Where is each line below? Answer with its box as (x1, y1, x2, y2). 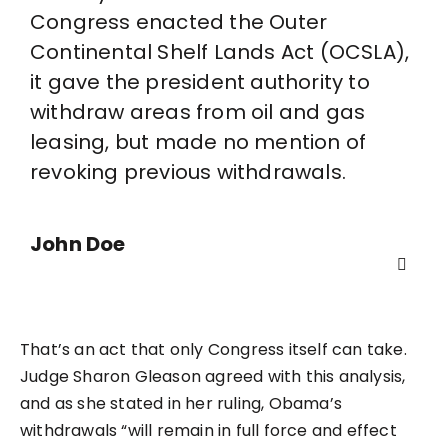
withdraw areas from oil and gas (30, 98, 366, 127)
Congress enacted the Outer (30, 8, 328, 37)
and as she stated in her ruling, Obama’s (20, 392, 342, 416)
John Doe (30, 230, 126, 259)
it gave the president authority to (30, 68, 370, 97)
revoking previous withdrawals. (30, 158, 347, 187)
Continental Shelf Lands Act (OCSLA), (30, 38, 410, 67)
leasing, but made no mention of (30, 128, 367, 157)
